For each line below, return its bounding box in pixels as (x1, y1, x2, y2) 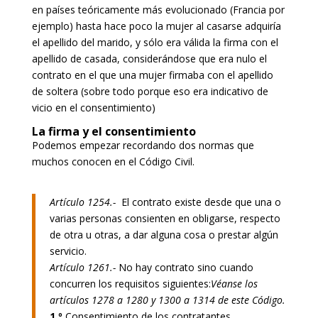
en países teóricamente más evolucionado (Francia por (31, 2, 285, 16)
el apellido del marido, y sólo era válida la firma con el (31, 35, 278, 49)
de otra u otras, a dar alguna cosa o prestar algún (49, 227, 278, 241)
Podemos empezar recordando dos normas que (31, 138, 254, 152)
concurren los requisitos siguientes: (49, 276, 211, 290)
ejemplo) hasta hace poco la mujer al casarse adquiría (31, 18, 281, 33)
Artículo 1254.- (49, 194, 121, 209)
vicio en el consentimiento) (31, 100, 155, 114)
